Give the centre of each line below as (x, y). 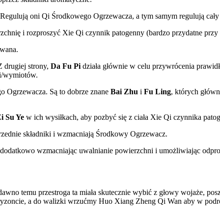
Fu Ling (157, 92)
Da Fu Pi (66, 66)
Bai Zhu (124, 92)
